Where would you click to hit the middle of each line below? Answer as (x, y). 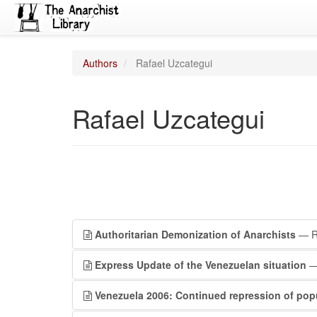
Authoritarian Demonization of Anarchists (195, 234)
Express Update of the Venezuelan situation (201, 265)
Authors (100, 63)
